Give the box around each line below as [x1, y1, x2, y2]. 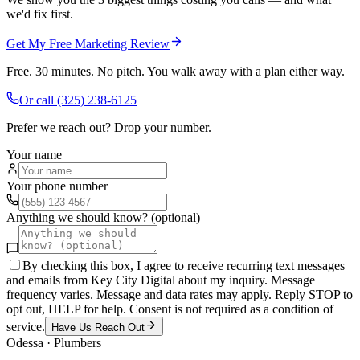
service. [6, 319, 45, 333]
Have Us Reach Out [51, 321, 145, 333]
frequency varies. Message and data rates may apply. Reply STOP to [6, 287, 353, 301]
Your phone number [6, 178, 108, 193]
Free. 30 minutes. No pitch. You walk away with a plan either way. [6, 63, 345, 78]
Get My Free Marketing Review [6, 36, 170, 51]
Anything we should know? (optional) [6, 210, 200, 224]
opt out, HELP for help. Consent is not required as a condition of [6, 301, 333, 316]
